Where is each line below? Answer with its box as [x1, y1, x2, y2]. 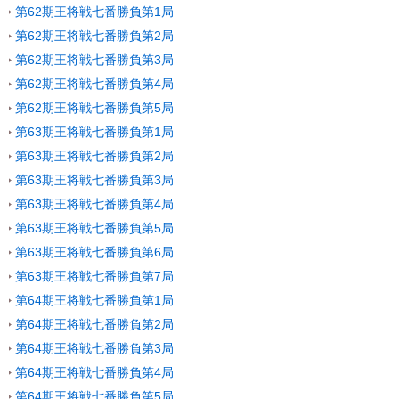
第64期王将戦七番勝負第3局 [15, 340, 174, 355]
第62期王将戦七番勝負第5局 [15, 100, 174, 115]
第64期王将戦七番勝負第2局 [15, 316, 174, 331]
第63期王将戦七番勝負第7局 [15, 268, 174, 283]
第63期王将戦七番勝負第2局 [15, 148, 174, 163]
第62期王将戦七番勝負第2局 [15, 28, 174, 43]
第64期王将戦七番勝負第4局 [15, 364, 174, 379]
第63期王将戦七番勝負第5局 [15, 220, 174, 235]
